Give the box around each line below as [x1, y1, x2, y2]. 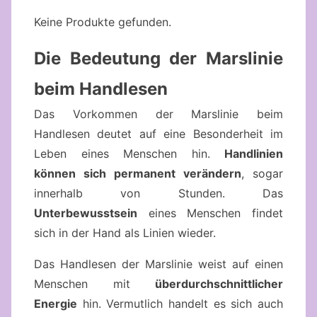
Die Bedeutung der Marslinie [34, 47, 283, 69]
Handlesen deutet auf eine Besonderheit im [34, 126, 283, 141]
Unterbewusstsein [34, 205, 137, 220]
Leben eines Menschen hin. [34, 146, 224, 161]
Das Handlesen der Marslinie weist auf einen [34, 256, 283, 271]
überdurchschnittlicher [155, 276, 283, 291]
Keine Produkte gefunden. [34, 14, 171, 29]
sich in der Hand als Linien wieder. [34, 225, 216, 240]
